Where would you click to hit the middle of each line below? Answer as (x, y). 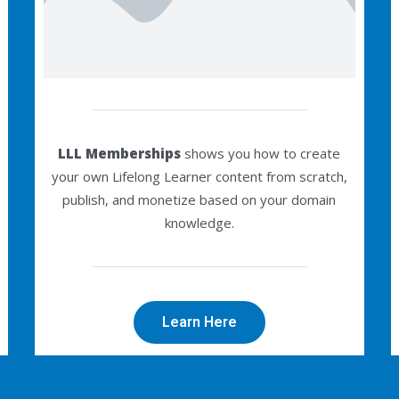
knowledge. (199, 222)
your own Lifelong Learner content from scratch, (199, 176)
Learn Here (199, 322)
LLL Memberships (120, 153)
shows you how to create (261, 153)
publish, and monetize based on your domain (199, 199)
